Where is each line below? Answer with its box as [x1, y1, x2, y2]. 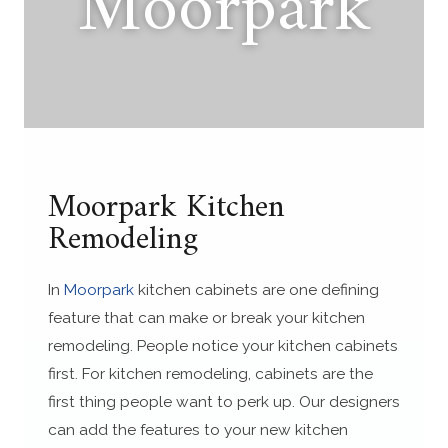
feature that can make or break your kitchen [47, 307, 365, 327]
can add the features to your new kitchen [47, 419, 348, 439]
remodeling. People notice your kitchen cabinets [47, 335, 398, 355]
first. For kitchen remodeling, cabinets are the [47, 363, 373, 383]
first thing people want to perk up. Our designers [47, 391, 400, 411]
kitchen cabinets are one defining [133, 279, 379, 299]
